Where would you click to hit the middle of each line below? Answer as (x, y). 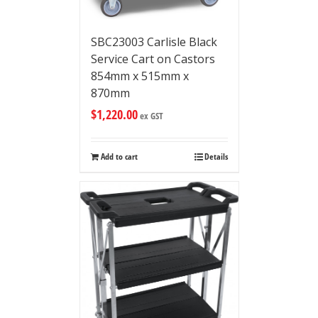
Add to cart (119, 157)
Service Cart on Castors (153, 59)
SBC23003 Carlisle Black (154, 42)
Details (216, 157)
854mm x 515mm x (139, 76)
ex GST (150, 116)
